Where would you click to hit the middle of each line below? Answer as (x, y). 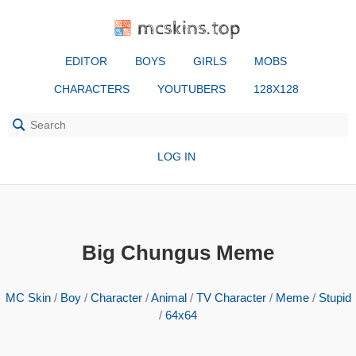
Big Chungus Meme (178, 253)
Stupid (335, 298)
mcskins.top (190, 28)
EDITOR (86, 61)
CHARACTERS (91, 89)
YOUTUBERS (191, 89)
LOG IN (176, 157)
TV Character (231, 298)
